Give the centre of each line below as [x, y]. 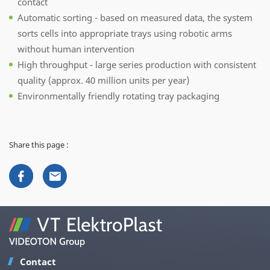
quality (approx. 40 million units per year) [103, 80]
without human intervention [76, 49]
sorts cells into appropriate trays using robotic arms [125, 33]
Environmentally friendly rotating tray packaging [118, 96]
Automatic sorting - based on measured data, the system [135, 18]
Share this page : [39, 145]
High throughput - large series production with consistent [137, 65]
